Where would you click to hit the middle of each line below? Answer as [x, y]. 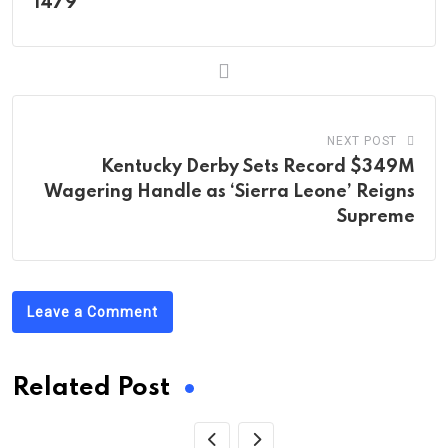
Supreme [376, 216]
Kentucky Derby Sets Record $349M [258, 166]
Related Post [91, 388]
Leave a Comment [92, 311]
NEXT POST [362, 140]
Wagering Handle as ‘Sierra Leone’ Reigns [229, 191]
